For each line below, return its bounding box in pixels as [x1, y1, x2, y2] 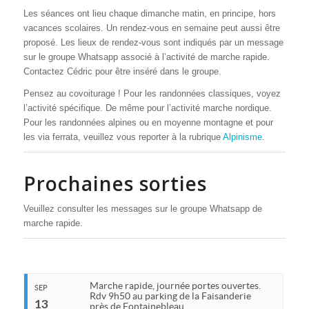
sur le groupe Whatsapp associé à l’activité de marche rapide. [23, 52, 270, 63]
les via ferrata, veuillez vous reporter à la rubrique [23, 132, 223, 143]
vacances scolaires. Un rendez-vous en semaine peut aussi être [23, 23, 280, 34]
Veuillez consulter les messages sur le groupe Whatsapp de [23, 203, 262, 215]
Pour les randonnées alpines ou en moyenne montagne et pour [23, 117, 273, 128]
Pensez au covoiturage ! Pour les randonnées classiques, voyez [23, 88, 281, 99]
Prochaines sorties [23, 170, 207, 197]
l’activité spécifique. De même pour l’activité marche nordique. [23, 103, 272, 114]
